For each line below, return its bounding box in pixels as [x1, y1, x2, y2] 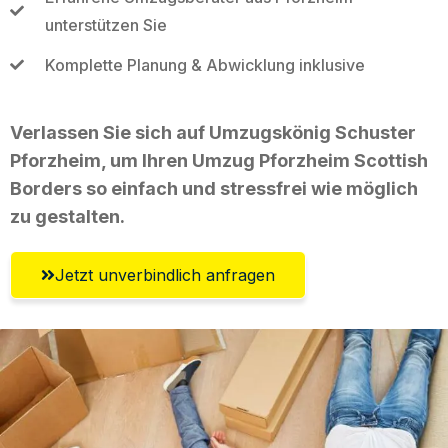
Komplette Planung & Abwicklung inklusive [44, 54, 365, 75]
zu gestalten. [10, 205, 125, 227]
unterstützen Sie [44, 14, 167, 35]
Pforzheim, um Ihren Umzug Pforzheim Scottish [10, 149, 428, 171]
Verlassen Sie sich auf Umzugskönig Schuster [10, 121, 416, 143]
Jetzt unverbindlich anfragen [55, 264, 275, 285]
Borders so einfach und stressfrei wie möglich [10, 177, 418, 199]
